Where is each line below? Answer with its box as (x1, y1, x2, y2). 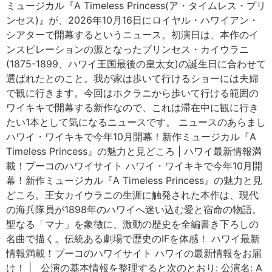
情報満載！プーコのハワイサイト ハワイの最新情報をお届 (6, 246, 262, 259)
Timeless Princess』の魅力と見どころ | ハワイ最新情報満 (6, 144, 262, 157)
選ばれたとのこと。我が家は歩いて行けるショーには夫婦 (6, 72, 259, 84)
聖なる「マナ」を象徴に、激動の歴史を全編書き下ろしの (6, 217, 259, 230)
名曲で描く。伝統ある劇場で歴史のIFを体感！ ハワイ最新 (6, 232, 260, 245)
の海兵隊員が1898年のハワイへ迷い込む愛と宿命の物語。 (6, 203, 262, 216)
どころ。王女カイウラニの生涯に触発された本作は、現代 (6, 188, 259, 201)
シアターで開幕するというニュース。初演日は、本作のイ (6, 28, 259, 41)
